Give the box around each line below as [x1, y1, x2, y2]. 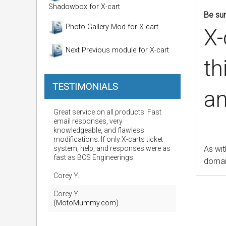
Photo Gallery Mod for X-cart [64, 22, 158, 31]
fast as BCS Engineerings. [53, 153, 135, 161]
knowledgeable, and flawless [53, 126, 144, 134]
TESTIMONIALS [52, 81, 118, 92]
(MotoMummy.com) [53, 199, 119, 207]
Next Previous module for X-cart [64, 45, 169, 54]
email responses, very [53, 117, 123, 125]
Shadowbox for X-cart [48, 3, 120, 11]
